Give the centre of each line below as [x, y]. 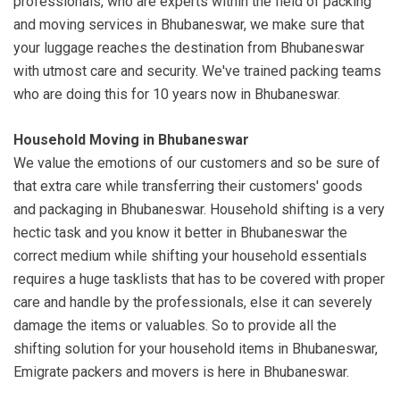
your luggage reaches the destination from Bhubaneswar [189, 48]
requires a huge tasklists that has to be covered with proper [199, 279]
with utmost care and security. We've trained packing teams [197, 71]
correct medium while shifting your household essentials [190, 256]
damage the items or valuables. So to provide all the [175, 326]
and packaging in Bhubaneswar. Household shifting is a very [199, 210]
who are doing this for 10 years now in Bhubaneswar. [177, 95]
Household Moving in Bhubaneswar [131, 140]
